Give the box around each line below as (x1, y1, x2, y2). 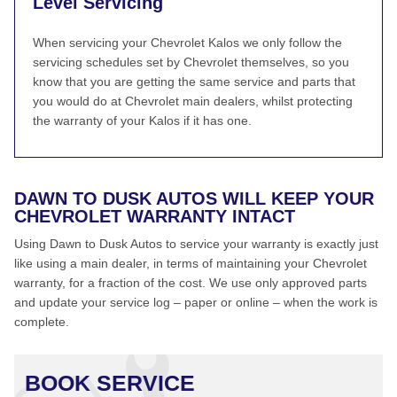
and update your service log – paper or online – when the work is (14, 295, 378, 309)
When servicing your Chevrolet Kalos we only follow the (33, 35, 342, 50)
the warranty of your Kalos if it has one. (33, 113, 252, 128)
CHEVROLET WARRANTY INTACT (14, 206, 295, 226)
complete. (14, 315, 69, 329)
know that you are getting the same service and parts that (33, 74, 355, 89)
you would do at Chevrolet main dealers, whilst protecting (33, 94, 353, 108)
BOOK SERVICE (25, 370, 195, 395)
